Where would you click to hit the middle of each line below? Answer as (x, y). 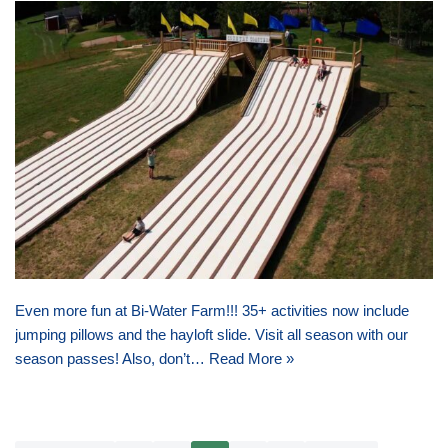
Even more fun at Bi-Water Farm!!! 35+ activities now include (212, 311)
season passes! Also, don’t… (112, 359)
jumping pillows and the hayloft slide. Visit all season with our (211, 335)
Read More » (251, 359)
